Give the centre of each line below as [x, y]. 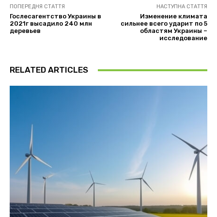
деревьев [25, 31]
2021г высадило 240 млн [51, 24]
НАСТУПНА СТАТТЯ [182, 7]
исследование [183, 38]
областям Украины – [173, 31]
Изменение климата [173, 16]
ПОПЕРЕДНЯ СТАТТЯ [37, 7]
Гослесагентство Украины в [55, 16]
